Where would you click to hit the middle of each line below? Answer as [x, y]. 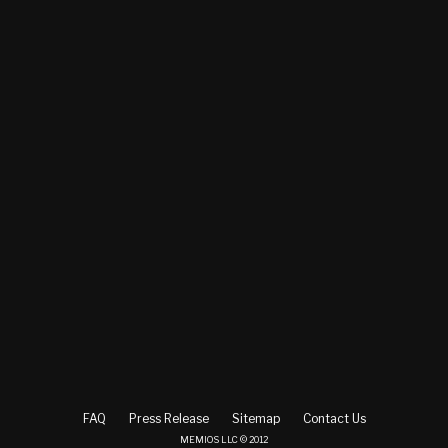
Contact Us [334, 418]
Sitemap [255, 418]
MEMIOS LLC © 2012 [224, 439]
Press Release [168, 418]
